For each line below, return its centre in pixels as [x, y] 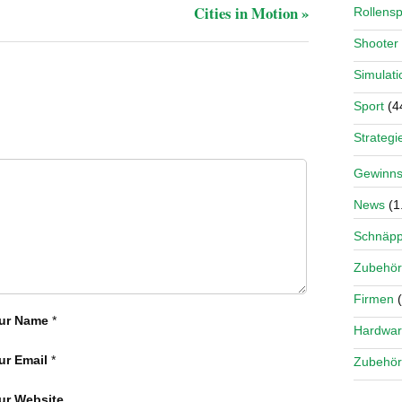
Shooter [376, 43]
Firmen [374, 299]
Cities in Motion [248, 13]
